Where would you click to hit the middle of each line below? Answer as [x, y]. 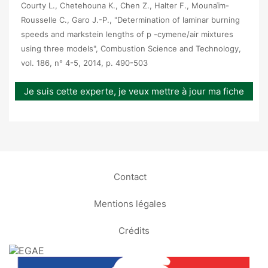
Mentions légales [130, 203]
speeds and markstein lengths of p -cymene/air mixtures [127, 34]
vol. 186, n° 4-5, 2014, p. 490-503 [84, 63]
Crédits [134, 230]
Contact [130, 176]
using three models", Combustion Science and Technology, [131, 48]
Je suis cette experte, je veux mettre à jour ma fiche [134, 91]
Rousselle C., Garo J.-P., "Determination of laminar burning [130, 19]
